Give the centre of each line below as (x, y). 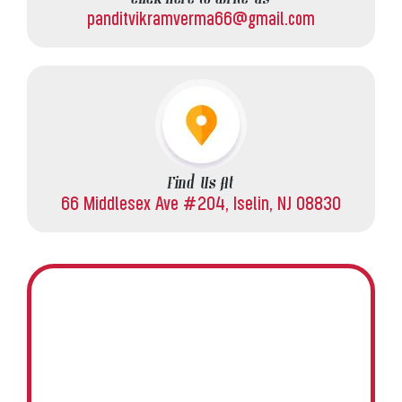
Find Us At (201, 184)
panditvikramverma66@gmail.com (201, 18)
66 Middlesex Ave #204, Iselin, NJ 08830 (201, 203)
